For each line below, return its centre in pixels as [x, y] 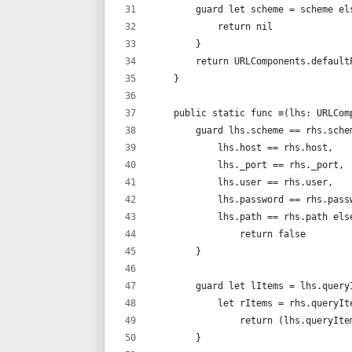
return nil [212, 26]
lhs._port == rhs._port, [248, 165]
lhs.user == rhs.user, [242, 182]
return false [229, 234]
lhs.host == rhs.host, [242, 147]
